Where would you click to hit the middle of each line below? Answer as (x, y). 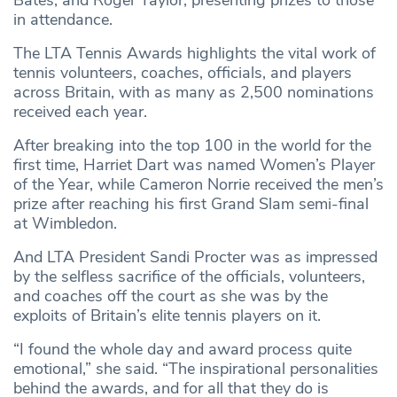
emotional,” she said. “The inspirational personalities (196, 369)
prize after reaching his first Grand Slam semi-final (191, 204)
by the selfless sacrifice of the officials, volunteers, (189, 277)
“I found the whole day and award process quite (183, 350)
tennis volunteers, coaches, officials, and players (183, 73)
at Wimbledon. (65, 224)
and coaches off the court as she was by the (171, 296)
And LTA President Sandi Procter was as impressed (195, 257)
